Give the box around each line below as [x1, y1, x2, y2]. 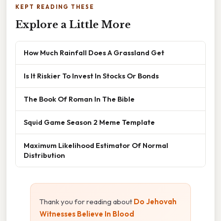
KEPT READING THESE [15, 3, 94, 10]
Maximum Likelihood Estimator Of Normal [24, 140, 168, 150]
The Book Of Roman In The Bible [24, 94, 135, 104]
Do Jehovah [134, 196, 177, 206]
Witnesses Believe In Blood [39, 209, 134, 219]
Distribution [24, 150, 65, 160]
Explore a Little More [15, 18, 131, 31]
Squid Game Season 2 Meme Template [24, 117, 155, 127]
